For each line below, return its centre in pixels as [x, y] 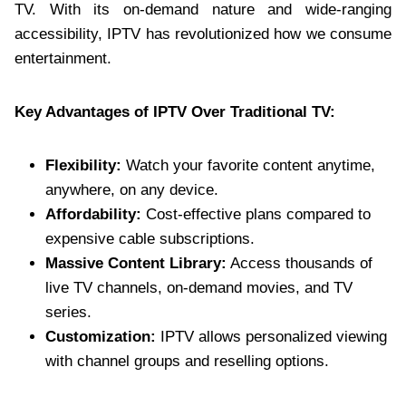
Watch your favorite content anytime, [248, 165]
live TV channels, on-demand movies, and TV [199, 287]
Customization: [101, 336]
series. [68, 312]
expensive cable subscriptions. [150, 238]
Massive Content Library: [136, 263]
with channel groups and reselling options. [187, 361]
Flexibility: [83, 165]
